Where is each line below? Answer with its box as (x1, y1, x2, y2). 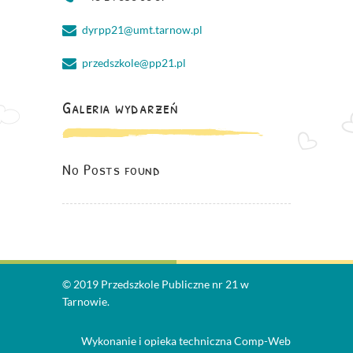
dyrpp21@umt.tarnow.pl (82, 23, 203, 37)
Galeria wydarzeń (62, 95, 178, 120)
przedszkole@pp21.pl (82, 56, 186, 70)
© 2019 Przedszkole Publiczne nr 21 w (62, 277, 249, 292)
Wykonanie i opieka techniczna (81, 334, 234, 348)
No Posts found (62, 158, 160, 180)
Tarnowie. (62, 295, 110, 309)
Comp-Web (234, 334, 291, 348)
